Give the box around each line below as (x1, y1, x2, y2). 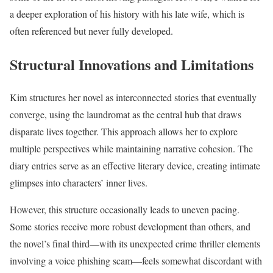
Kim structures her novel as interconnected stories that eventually (10, 91, 257, 104)
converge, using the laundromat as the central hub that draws (10, 108, 241, 121)
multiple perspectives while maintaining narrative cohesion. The (10, 142, 253, 155)
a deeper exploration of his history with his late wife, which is (10, 7, 244, 20)
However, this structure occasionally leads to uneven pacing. (10, 203, 239, 216)
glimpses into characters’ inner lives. (10, 176, 147, 190)
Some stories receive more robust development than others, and (10, 220, 250, 233)
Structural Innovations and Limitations (10, 53, 253, 75)
